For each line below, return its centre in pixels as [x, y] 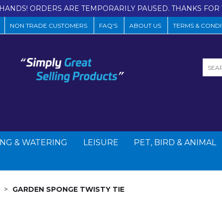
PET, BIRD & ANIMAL [175, 142]
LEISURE [101, 142]
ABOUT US [145, 26]
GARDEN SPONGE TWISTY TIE [68, 189]
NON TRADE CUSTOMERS [49, 26]
